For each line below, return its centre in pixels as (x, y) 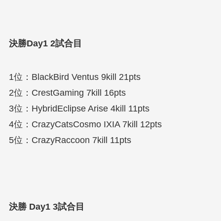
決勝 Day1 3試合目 (46, 207)
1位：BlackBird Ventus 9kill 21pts (74, 77)
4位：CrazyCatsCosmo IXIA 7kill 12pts (85, 124)
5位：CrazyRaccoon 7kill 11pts (70, 140)
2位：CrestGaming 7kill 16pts (67, 92)
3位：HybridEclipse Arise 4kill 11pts (79, 108)
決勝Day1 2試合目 (45, 43)
